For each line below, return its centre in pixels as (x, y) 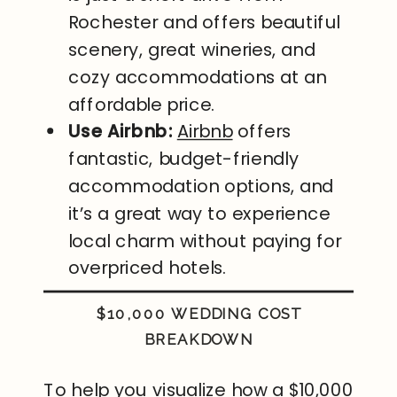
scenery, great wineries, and (192, 50)
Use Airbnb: (120, 132)
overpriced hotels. (148, 268)
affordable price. (142, 105)
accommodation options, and (201, 187)
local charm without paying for (205, 241)
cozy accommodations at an (198, 78)
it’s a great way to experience (199, 214)
